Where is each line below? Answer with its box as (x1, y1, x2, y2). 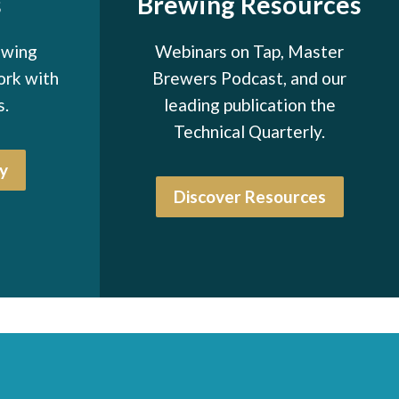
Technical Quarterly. (174, 120, 325, 142)
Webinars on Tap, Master (155, 40, 344, 61)
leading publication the (163, 94, 336, 115)
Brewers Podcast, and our (152, 67, 346, 88)
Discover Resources (173, 185, 326, 207)
